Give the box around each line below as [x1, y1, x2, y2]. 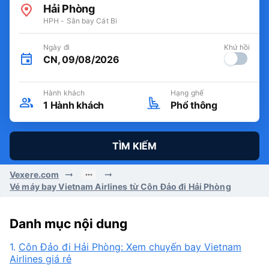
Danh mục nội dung [10, 216, 127, 231]
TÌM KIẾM [112, 140, 157, 152]
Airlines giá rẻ [10, 253, 71, 265]
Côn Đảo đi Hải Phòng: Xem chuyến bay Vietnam [19, 241, 241, 253]
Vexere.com [10, 169, 59, 180]
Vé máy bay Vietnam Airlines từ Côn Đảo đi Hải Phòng [10, 181, 231, 192]
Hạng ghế [171, 88, 204, 97]
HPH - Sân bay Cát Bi [43, 16, 117, 25]
